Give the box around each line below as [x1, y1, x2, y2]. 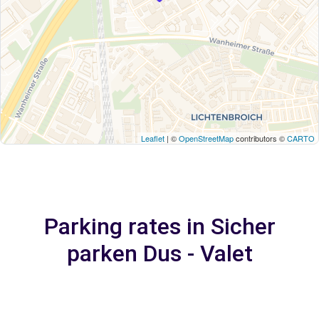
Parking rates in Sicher [43, 213, 276, 240]
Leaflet [141, 132, 164, 144]
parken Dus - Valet [66, 240, 253, 267]
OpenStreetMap [179, 132, 234, 144]
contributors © [234, 132, 287, 144]
